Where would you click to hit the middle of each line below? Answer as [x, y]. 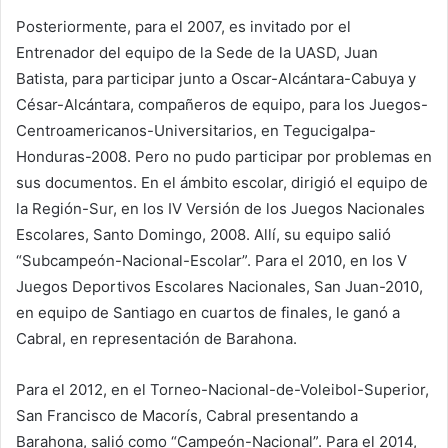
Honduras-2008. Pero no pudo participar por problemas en [224, 156]
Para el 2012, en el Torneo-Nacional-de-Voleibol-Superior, [222, 389]
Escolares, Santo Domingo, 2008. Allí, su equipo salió [203, 234]
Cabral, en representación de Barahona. [156, 338]
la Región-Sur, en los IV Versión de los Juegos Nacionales [220, 208]
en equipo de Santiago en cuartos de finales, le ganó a [208, 312]
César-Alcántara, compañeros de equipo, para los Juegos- [222, 104]
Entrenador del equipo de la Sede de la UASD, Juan [197, 52]
